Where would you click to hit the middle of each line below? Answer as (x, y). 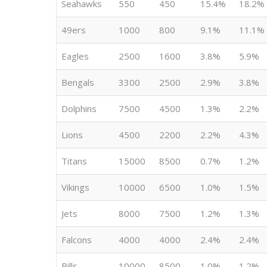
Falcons (77, 240)
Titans (74, 161)
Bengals (78, 82)
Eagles (75, 56)
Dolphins (79, 108)
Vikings (75, 187)
